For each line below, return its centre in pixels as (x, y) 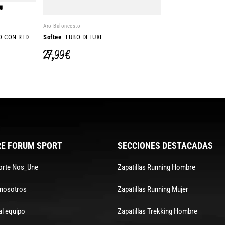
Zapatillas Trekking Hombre (157, 211)
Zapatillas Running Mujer (153, 189)
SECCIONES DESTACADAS (165, 145)
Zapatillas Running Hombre (156, 167)
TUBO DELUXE (82, 37)
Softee (52, 37)
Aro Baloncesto (62, 26)
